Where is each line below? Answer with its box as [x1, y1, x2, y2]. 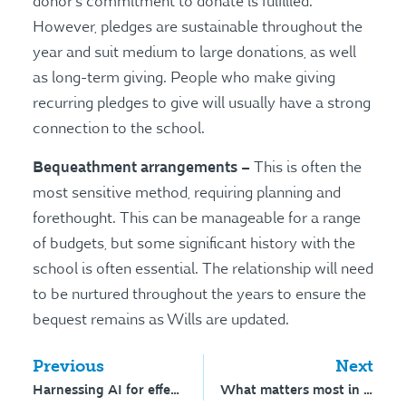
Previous [32, 356, 104, 377]
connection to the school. [32, 120, 205, 139]
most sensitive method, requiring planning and [32, 183, 341, 202]
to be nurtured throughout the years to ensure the [32, 285, 366, 304]
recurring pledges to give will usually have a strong [32, 94, 371, 113]
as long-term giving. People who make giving [32, 69, 335, 88]
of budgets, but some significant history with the [32, 234, 355, 253]
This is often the [253, 158, 362, 177]
